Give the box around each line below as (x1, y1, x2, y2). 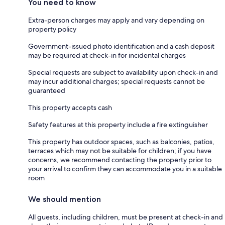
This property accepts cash (28, 102, 112, 112)
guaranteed (28, 85, 65, 95)
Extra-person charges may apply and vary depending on (28, 15, 204, 25)
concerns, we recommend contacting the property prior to (28, 155, 211, 164)
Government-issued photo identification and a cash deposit (28, 41, 214, 51)
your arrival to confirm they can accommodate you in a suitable (28, 164, 222, 173)
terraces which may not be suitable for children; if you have (28, 146, 211, 155)
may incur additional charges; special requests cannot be (28, 76, 205, 86)
